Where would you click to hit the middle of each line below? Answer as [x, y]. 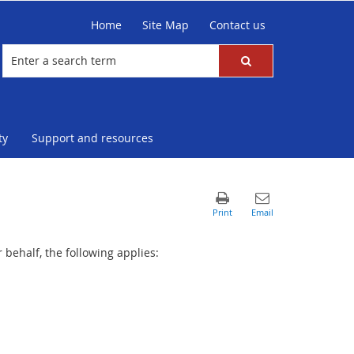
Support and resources [92, 138]
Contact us [237, 25]
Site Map [166, 25]
